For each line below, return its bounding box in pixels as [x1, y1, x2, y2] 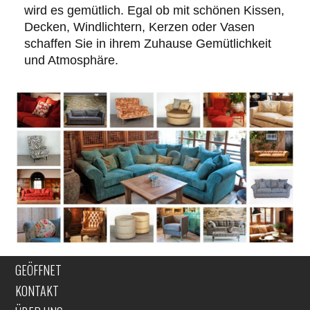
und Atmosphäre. [24, 53, 118, 67]
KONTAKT [15, 281, 59, 300]
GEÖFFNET [15, 260, 62, 279]
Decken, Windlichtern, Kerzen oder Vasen [24, 19, 255, 34]
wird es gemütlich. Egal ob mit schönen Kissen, [24, 3, 284, 17]
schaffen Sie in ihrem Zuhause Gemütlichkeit [24, 36, 271, 51]
